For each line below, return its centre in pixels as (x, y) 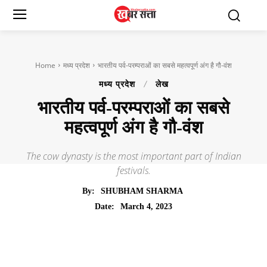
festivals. (133, 170)
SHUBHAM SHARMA (142, 191)
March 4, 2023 (146, 206)
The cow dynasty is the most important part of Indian (133, 156)
